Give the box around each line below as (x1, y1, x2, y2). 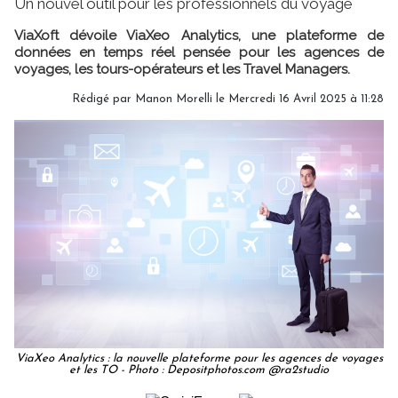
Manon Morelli (135, 92, 212, 105)
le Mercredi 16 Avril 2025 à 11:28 (212, 92, 384, 105)
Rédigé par (72, 92, 135, 105)
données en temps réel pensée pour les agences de (14, 44, 384, 60)
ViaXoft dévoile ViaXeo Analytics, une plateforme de (14, 27, 384, 44)
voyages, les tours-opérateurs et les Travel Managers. (14, 60, 350, 77)
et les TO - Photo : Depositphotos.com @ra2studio (69, 363, 329, 376)
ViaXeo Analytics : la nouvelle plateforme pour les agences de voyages (15, 352, 383, 364)
